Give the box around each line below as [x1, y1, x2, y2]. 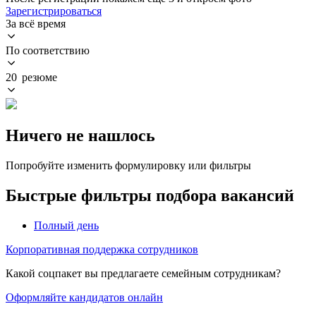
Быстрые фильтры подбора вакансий [6, 186, 294, 205]
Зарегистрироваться [6, 4, 102, 17]
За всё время [6, 17, 66, 30]
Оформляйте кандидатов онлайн [6, 291, 163, 303]
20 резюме [6, 71, 57, 83]
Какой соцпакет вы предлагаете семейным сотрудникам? [6, 267, 281, 279]
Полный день [34, 219, 99, 231]
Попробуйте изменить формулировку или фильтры [6, 159, 251, 171]
